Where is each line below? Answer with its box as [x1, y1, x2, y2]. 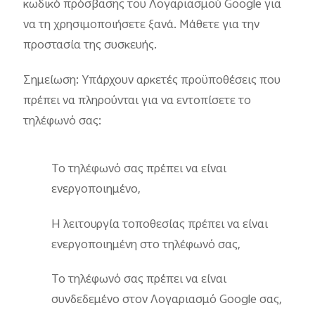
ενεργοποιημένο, [51, 179, 141, 200]
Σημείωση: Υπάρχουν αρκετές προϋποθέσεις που [23, 71, 281, 91]
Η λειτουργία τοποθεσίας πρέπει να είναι [51, 214, 269, 235]
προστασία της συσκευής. [23, 36, 157, 56]
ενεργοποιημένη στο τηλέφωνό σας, [51, 235, 241, 255]
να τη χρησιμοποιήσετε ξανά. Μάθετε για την [23, 15, 260, 36]
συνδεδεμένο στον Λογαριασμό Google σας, [51, 290, 283, 311]
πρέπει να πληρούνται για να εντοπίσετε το [23, 91, 252, 112]
